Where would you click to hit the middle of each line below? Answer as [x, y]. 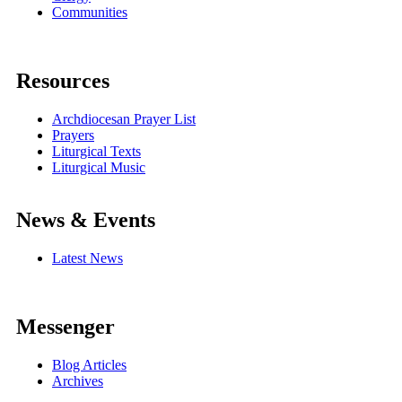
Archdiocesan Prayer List [124, 118]
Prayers [73, 135]
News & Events [86, 219]
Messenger [66, 326]
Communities [90, 13]
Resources [63, 80]
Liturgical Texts [96, 151]
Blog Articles [89, 364]
